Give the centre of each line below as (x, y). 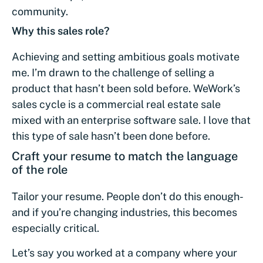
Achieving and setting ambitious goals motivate (126, 56)
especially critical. (55, 228)
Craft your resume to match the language (125, 156)
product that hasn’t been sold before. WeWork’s (126, 88)
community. (40, 11)
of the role (40, 169)
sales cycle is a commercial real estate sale (116, 104)
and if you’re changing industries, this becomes (124, 212)
